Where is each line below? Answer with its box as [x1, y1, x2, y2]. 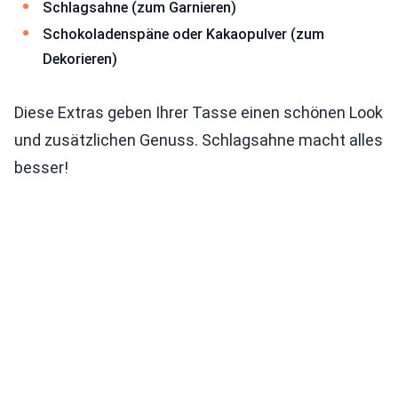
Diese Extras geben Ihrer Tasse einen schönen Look [14, 102, 383, 122]
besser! [14, 157, 68, 177]
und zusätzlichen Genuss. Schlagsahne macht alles [14, 130, 383, 149]
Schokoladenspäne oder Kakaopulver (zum [43, 25, 324, 43]
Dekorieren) [43, 50, 117, 68]
